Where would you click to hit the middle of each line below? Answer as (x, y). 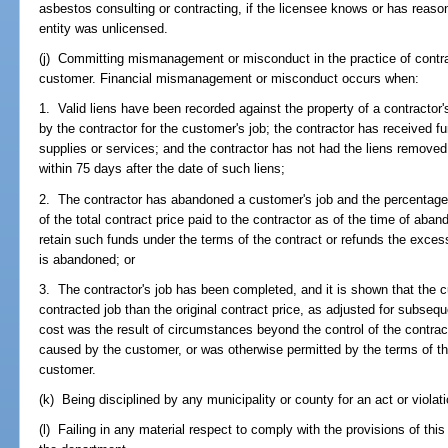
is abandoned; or (87, 259)
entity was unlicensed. (104, 28)
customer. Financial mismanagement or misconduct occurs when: (229, 79)
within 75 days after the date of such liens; (162, 169)
